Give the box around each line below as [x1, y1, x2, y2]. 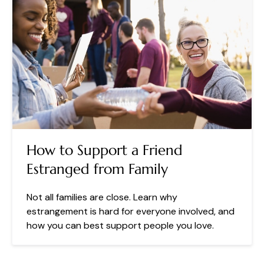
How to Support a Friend [27, 141, 183, 159]
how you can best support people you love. [27, 219, 214, 232]
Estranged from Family [27, 160, 168, 178]
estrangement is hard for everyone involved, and [27, 204, 235, 217]
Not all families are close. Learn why [27, 190, 177, 203]
